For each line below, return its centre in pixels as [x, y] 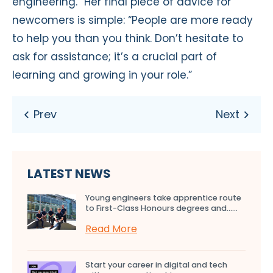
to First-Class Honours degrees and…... [161, 208]
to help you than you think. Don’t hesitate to [128, 39]
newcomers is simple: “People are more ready [133, 20]
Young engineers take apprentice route [163, 198]
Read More [111, 229]
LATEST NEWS [69, 174]
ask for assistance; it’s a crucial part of [115, 57]
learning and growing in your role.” [102, 75]
